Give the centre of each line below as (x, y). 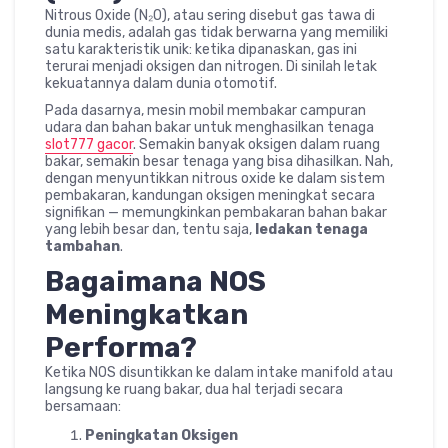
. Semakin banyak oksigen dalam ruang (256, 144)
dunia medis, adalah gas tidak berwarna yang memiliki (216, 32)
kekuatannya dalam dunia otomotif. (161, 83)
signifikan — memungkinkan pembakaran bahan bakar (216, 212)
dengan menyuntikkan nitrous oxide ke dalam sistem (215, 178)
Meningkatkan (146, 314)
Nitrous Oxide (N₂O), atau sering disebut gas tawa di (210, 15)
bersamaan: (83, 406)
